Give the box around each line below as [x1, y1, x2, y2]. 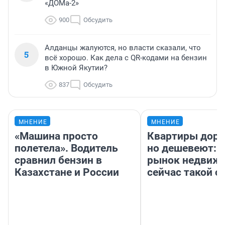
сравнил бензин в [15, 154, 102, 167]
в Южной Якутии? [45, 63, 107, 73]
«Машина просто [15, 130, 98, 143]
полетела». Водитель [15, 142, 118, 155]
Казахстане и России [15, 166, 119, 179]
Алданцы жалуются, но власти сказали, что [45, 43, 201, 53]
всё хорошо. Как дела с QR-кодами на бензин [45, 53, 207, 63]
